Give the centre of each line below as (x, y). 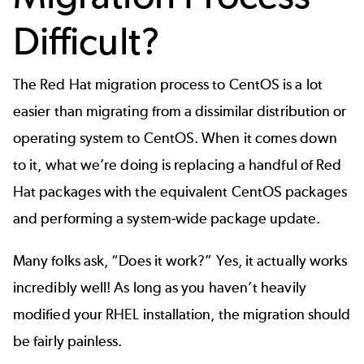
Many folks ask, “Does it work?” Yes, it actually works (180, 260)
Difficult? (87, 41)
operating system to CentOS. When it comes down (175, 139)
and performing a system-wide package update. (167, 219)
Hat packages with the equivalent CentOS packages (180, 192)
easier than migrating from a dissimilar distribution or (180, 112)
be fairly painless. (68, 341)
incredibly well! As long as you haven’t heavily (160, 287)
